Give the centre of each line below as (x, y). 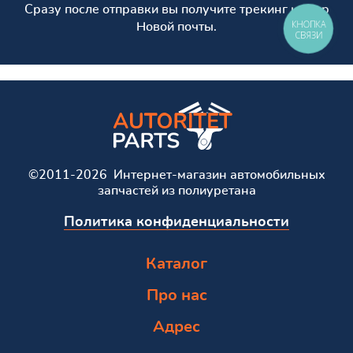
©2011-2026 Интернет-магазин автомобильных (176, 175)
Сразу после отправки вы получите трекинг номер (176, 9)
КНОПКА (309, 24)
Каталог (176, 264)
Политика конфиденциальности (176, 222)
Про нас (176, 295)
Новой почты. (176, 26)
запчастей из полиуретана (176, 190)
